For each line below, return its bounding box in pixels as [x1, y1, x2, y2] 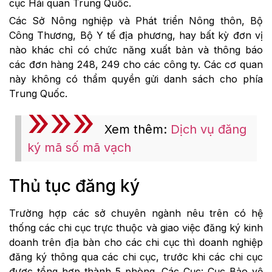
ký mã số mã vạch [27, 140, 131, 155]
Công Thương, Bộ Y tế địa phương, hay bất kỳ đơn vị [9, 29, 263, 41]
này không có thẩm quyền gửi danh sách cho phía [9, 72, 263, 85]
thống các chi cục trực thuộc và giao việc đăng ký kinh [9, 221, 263, 234]
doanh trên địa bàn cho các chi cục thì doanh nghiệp [9, 236, 263, 248]
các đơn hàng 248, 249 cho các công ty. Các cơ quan [9, 58, 263, 70]
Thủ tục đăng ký [9, 175, 140, 196]
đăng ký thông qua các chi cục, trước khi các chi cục [9, 250, 263, 263]
